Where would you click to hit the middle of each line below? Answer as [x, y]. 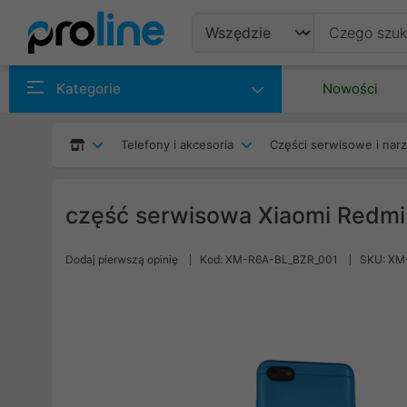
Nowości [350, 89]
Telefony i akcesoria [177, 144]
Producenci [255, 121]
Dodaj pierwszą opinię [122, 259]
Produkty [245, 76]
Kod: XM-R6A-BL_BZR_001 [269, 259]
